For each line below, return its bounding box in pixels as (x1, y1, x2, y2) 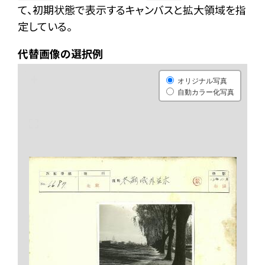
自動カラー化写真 (177, 86, 234, 96)
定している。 (18, 20, 72, 33)
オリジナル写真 (177, 75, 227, 85)
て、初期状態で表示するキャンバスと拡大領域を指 (18, 4, 246, 17)
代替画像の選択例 (18, 47, 103, 60)
